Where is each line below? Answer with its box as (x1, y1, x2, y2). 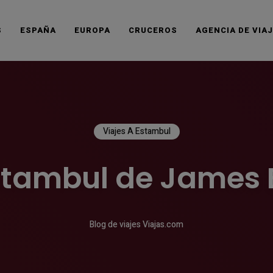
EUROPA (74, 24, 110, 36)
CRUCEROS (129, 24, 177, 36)
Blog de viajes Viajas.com (90, 218, 183, 231)
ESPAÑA (20, 24, 56, 36)
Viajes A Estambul (102, 125, 171, 138)
